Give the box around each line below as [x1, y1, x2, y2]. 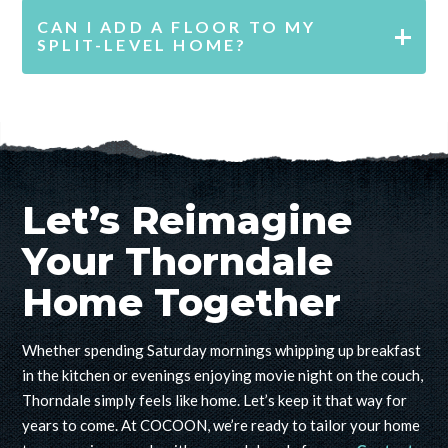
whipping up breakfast [275, 341, 421, 360]
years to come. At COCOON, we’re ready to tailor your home [22, 416, 420, 435]
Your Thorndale [22, 238, 333, 286]
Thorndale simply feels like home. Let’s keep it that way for [22, 391, 407, 410]
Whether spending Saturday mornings [22, 341, 275, 360]
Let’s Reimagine [22, 197, 352, 245]
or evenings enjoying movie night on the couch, [110, 366, 423, 385]
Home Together [22, 279, 341, 327]
